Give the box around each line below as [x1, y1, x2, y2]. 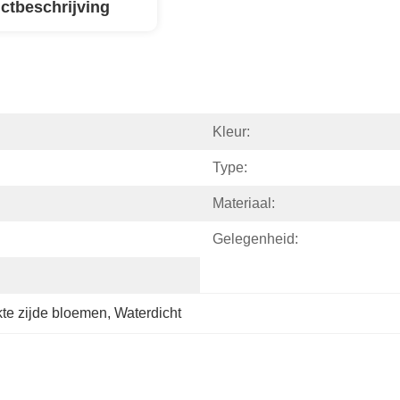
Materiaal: [212, 196, 275, 211]
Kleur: [212, 124, 250, 139]
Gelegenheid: [212, 231, 298, 246]
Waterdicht [114, 305, 181, 321]
